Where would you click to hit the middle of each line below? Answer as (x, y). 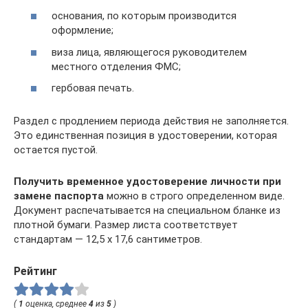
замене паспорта (59, 196)
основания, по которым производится (144, 16)
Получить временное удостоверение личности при (147, 181)
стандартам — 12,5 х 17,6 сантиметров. (108, 239)
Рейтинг (35, 271)
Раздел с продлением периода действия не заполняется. (151, 121)
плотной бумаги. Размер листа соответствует (126, 225)
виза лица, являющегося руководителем (149, 52)
